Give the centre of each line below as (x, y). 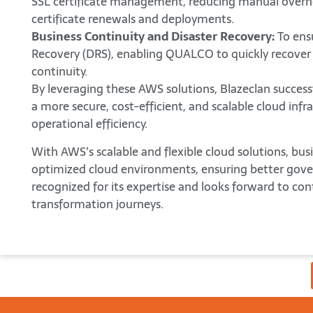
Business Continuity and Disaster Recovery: (153, 36)
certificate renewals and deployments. (133, 19)
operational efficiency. (89, 123)
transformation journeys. (97, 204)
